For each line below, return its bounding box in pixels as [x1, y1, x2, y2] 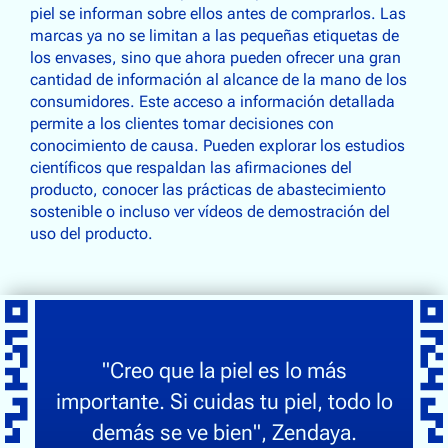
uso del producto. [30, 224, 153, 244]
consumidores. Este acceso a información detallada [30, 92, 395, 112]
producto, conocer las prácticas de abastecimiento [30, 180, 386, 200]
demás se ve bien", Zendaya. [91, 418, 357, 445]
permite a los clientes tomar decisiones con [30, 114, 334, 134]
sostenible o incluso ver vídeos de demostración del [30, 202, 390, 222]
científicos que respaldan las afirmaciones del [30, 158, 352, 178]
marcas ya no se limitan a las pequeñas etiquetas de [30, 26, 399, 46]
